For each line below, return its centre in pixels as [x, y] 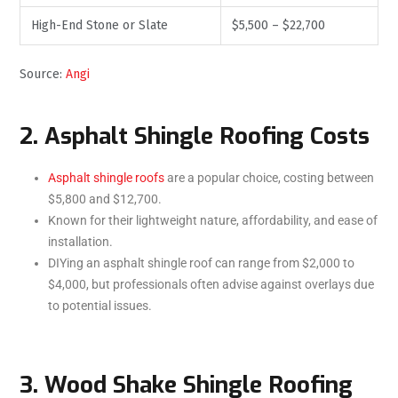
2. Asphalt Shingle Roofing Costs [195, 136]
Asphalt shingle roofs [106, 177]
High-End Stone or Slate [99, 25]
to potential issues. [100, 305]
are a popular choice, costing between [269, 177]
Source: [43, 74]
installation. [80, 241]
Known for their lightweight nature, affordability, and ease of [213, 220]
